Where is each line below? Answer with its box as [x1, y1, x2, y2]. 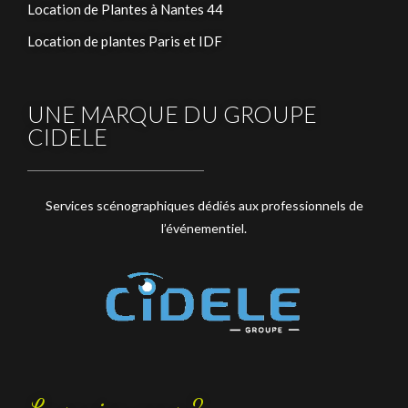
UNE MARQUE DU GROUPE [27, 100, 317, 128]
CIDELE [27, 123, 107, 151]
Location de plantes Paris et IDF [27, 33, 222, 50]
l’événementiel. [161, 220, 247, 237]
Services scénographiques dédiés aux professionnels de [45, 198, 363, 214]
